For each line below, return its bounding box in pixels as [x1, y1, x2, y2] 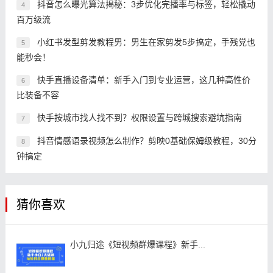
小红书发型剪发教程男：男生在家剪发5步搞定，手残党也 [37, 37, 255, 47]
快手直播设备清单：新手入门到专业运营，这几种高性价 [37, 74, 250, 85]
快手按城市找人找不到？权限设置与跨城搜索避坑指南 [37, 112, 242, 122]
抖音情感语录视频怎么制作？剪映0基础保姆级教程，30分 [37, 135, 257, 146]
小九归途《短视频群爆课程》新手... [69, 239, 205, 249]
